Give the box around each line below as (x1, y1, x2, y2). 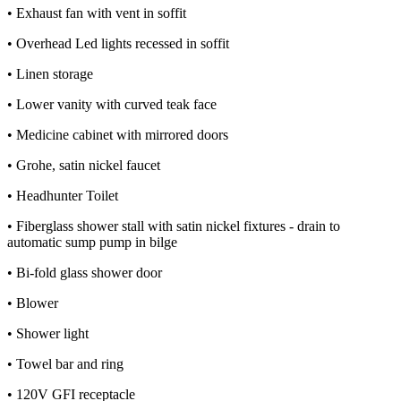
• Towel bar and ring (7, 356, 124, 372)
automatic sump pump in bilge (7, 235, 177, 251)
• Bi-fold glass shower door (7, 265, 162, 281)
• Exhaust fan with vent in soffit (7, 5, 186, 21)
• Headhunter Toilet (7, 188, 118, 204)
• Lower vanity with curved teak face (7, 97, 217, 113)
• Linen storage (7, 66, 93, 82)
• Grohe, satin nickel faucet (7, 158, 160, 174)
